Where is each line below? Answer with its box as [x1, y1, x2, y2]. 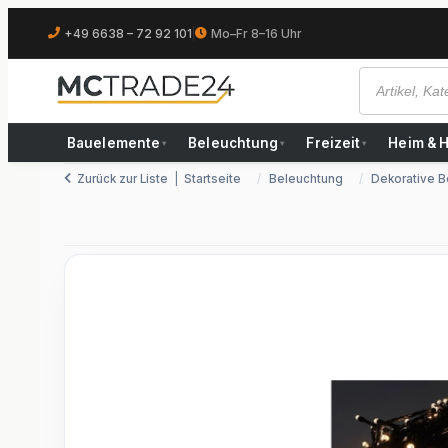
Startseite [184, 172, 241, 186]
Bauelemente [67, 135, 161, 151]
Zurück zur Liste [77, 172, 168, 186]
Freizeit [306, 135, 361, 151]
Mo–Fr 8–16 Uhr [211, 25, 302, 41]
